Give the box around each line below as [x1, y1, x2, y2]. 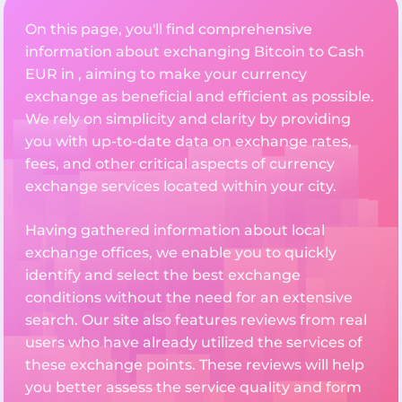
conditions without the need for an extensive [25, 289, 353, 307]
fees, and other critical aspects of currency [25, 155, 335, 173]
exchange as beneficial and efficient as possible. [25, 88, 374, 106]
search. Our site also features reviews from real [25, 311, 367, 329]
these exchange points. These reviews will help [25, 356, 364, 374]
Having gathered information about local [25, 222, 325, 240]
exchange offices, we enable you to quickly [25, 244, 336, 262]
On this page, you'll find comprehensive [25, 21, 312, 39]
